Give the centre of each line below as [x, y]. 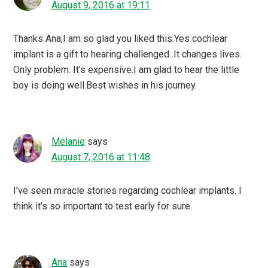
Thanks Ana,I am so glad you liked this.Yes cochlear [121, 38]
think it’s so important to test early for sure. [103, 206]
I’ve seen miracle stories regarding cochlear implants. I [128, 190]
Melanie [68, 141]
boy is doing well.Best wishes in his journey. [105, 85]
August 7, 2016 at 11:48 [101, 157]
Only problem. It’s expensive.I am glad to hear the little [127, 69]
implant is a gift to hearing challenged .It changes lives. [128, 54]
